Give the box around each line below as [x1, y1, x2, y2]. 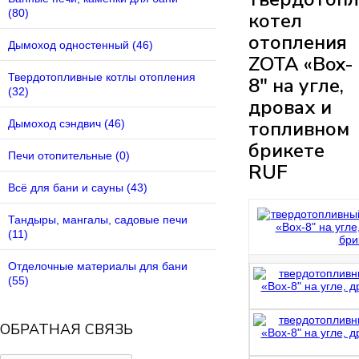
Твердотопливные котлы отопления [8, 71, 196, 84]
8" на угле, [248, 73, 344, 99]
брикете [248, 138, 325, 163]
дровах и [248, 95, 332, 120]
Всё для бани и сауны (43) [8, 181, 147, 195]
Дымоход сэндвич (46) [8, 117, 125, 131]
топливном [248, 116, 349, 142]
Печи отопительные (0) [8, 149, 130, 163]
